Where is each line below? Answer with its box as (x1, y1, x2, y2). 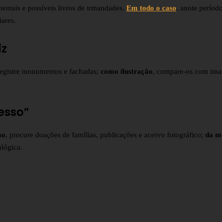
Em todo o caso (126, 4, 176, 12)
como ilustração (101, 67, 153, 76)
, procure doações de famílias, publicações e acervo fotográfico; (5, 131, 205, 139)
